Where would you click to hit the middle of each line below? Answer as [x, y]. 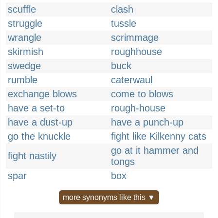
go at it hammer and [155, 150]
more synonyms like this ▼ [109, 197]
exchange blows [42, 94]
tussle [124, 23]
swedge [24, 66]
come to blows [142, 94]
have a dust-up [40, 122]
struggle [25, 23]
